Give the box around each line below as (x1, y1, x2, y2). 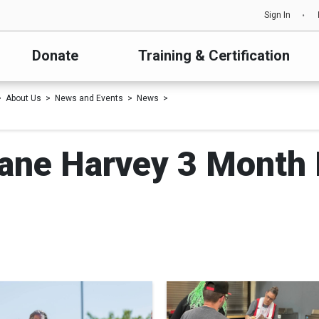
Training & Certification (138, 47, 291, 64)
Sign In (264, 10, 291, 20)
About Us (6, 93, 41, 103)
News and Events (55, 93, 123, 103)
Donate (31, 47, 78, 64)
